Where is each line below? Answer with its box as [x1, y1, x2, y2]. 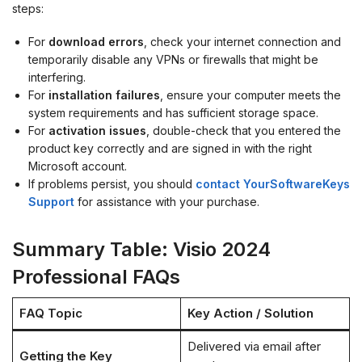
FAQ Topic [19, 305, 82, 322]
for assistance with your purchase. [74, 195, 259, 209]
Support [28, 195, 74, 209]
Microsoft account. [28, 159, 127, 174]
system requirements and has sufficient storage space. [28, 106, 318, 120]
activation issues [48, 124, 146, 138]
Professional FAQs [12, 265, 180, 289]
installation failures [48, 88, 160, 103]
